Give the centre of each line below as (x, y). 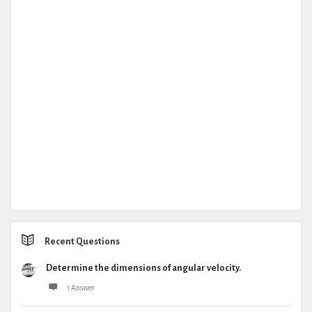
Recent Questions (82, 242)
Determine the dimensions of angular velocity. (143, 268)
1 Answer (81, 288)
